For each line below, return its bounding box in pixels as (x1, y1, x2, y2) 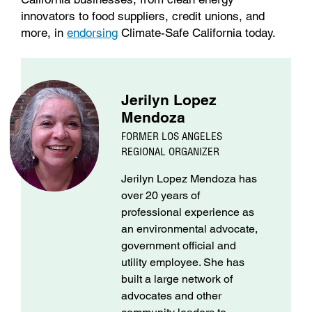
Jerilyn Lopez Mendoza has (121, 172, 257, 186)
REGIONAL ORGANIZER (121, 145, 219, 159)
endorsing (67, 25, 118, 40)
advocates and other (121, 289, 221, 303)
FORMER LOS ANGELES (121, 130, 222, 143)
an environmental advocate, (121, 222, 258, 236)
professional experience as (121, 205, 254, 219)
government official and (121, 239, 236, 253)
